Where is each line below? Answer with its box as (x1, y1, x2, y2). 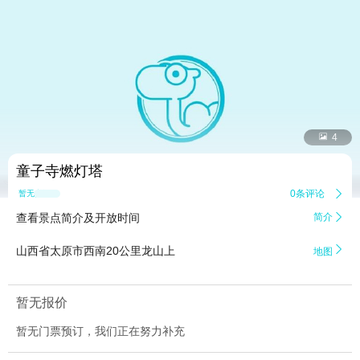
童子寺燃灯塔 (16, 163, 103, 180)
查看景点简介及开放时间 (16, 211, 140, 225)
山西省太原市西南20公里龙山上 (16, 244, 175, 258)
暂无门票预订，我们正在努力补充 (16, 325, 185, 338)
